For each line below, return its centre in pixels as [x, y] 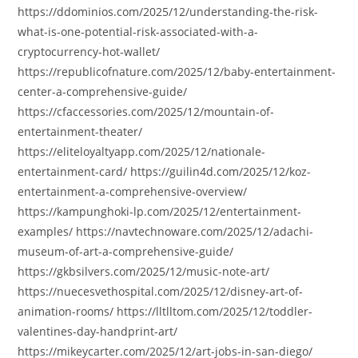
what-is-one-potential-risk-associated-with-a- [138, 32]
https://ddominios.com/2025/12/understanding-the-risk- [168, 12]
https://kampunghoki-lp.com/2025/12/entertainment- [160, 211]
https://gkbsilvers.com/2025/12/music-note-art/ [144, 271]
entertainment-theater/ [80, 131]
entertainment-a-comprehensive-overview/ [133, 191]
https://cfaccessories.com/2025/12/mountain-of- [146, 111]
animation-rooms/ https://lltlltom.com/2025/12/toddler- [165, 311]
